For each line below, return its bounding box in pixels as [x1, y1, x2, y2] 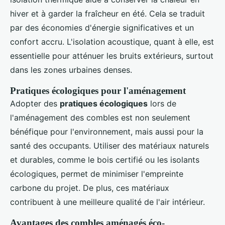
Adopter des [10, 98, 60, 109]
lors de [148, 98, 176, 109]
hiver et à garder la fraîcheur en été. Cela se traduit [10, 9, 205, 19]
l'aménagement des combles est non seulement [10, 113, 190, 123]
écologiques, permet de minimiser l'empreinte [10, 169, 183, 179]
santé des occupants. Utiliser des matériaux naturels [10, 141, 209, 151]
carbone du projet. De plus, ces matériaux [10, 183, 169, 193]
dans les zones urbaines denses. [10, 65, 132, 75]
